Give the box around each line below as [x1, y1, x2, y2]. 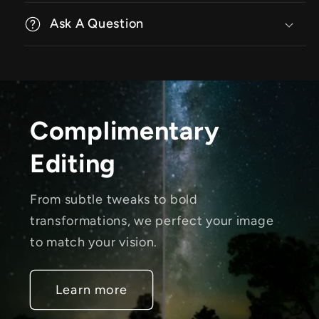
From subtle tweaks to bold [30, 192, 198, 208]
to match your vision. [30, 234, 158, 251]
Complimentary [30, 115, 220, 147]
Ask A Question [50, 15, 145, 31]
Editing [30, 148, 117, 179]
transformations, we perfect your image [30, 213, 274, 229]
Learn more [56, 281, 127, 298]
